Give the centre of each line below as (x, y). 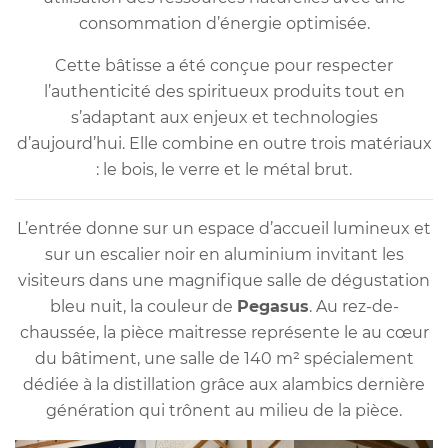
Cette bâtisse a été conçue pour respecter (224, 65)
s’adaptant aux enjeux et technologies (224, 117)
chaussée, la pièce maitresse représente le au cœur (224, 332)
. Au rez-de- (353, 306)
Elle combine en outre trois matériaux (278, 143)
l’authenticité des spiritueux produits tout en (224, 91)
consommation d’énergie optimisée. (224, 23)
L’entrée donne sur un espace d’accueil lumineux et (224, 228)
